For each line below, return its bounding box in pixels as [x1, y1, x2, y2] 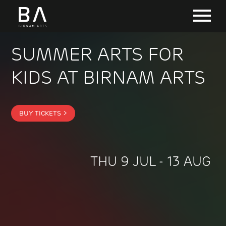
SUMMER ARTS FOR [11, 42, 184, 66]
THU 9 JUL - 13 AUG [90, 153, 211, 169]
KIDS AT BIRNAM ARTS [11, 66, 206, 89]
